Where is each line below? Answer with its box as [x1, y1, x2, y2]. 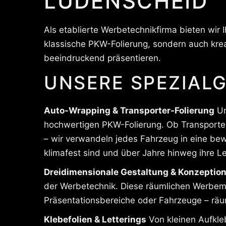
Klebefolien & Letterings [44, 214, 146, 224]
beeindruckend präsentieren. [44, 53, 161, 63]
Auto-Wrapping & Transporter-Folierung [44, 105, 214, 116]
